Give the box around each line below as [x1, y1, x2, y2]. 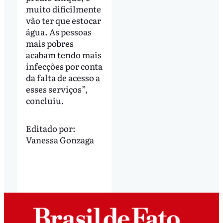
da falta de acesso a [25, 71, 100, 84]
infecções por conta [25, 59, 103, 72]
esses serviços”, [25, 82, 88, 95]
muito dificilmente [25, 2, 101, 15]
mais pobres [25, 36, 74, 49]
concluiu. [25, 94, 64, 107]
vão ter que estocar [25, 13, 101, 26]
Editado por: [25, 122, 76, 135]
